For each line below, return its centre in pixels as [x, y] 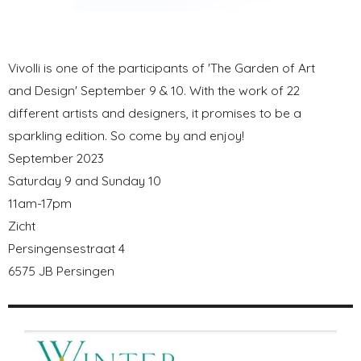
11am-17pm [40, 203]
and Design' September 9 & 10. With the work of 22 [154, 90]
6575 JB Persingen [61, 270]
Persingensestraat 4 [66, 248]
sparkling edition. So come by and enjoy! [126, 135]
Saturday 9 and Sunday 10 [85, 180]
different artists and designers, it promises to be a [155, 112]
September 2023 [56, 158]
